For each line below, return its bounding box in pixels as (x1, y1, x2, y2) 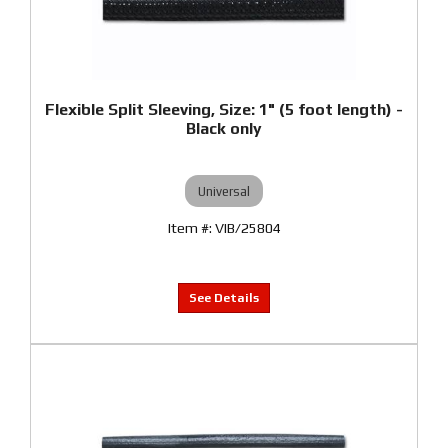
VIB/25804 (214, 220, 281, 236)
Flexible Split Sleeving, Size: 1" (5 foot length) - (45, 100, 403, 119)
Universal (198, 183, 250, 199)
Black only (186, 119, 262, 138)
